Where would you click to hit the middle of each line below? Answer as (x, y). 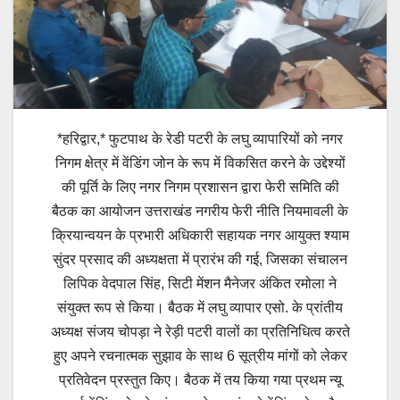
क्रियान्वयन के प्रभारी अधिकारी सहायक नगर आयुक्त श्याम (200, 236)
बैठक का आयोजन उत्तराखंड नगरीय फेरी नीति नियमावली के (200, 212)
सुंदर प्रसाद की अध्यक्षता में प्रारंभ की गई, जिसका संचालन (200, 260)
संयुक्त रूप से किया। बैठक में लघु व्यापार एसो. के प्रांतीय (200, 308)
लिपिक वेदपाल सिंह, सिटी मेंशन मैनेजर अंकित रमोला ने (200, 284)
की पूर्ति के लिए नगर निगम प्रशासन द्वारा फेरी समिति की (200, 187)
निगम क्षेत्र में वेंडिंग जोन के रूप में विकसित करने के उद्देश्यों (200, 163)
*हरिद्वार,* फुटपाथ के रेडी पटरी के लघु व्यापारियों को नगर (200, 139)
